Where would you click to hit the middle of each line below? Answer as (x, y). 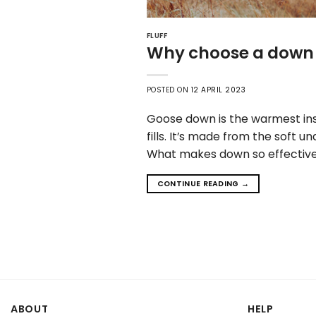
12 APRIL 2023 (218, 90)
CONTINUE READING (199, 183)
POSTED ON (169, 90)
